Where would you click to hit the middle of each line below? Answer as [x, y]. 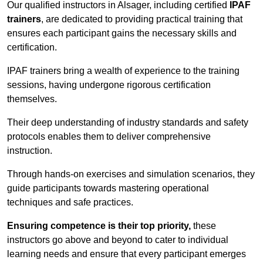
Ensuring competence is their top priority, [99, 226]
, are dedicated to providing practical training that [142, 19]
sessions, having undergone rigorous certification [109, 85]
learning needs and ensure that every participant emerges [127, 254]
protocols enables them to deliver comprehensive [109, 137]
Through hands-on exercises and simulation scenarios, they [131, 174]
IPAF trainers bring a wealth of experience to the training [123, 71]
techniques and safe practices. [70, 203]
